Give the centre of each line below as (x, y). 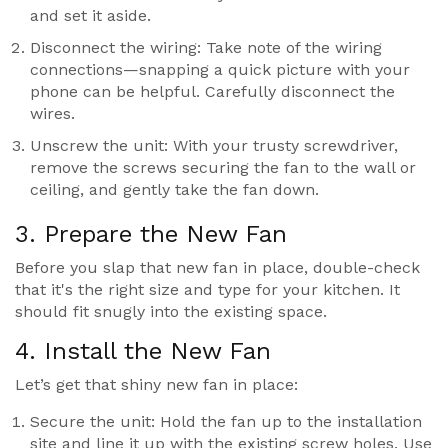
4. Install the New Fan (143, 351)
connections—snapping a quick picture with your (220, 70)
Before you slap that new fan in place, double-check (217, 268)
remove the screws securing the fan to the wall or (223, 168)
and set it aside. (90, 16)
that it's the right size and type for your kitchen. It (207, 290)
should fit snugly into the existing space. (171, 312)
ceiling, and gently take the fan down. (174, 190)
